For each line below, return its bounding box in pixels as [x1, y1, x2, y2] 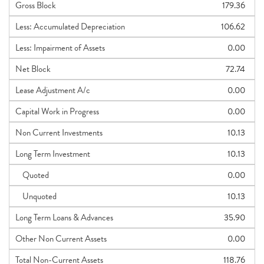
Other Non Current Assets [15, 232, 107, 245]
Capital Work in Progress [15, 105, 99, 118]
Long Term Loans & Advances [15, 211, 113, 224]
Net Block [15, 62, 51, 75]
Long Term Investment [15, 147, 90, 160]
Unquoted [15, 190, 57, 203]
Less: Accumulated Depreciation [15, 20, 125, 33]
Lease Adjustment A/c [15, 84, 90, 97]
